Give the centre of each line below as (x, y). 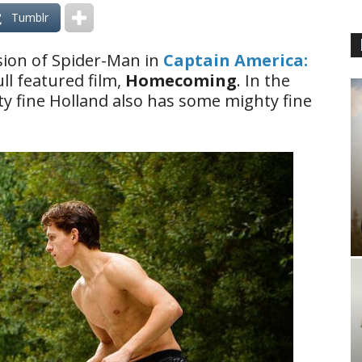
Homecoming (181, 80)
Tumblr (30, 17)
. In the (263, 80)
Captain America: (236, 60)
